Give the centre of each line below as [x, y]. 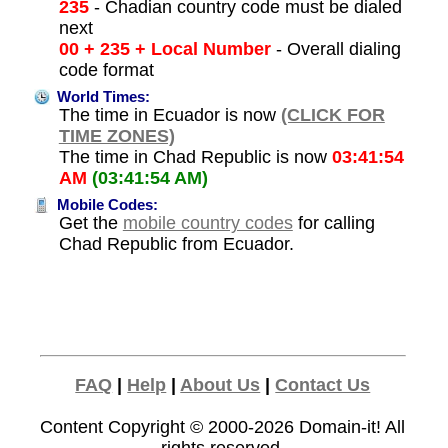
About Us [220, 385]
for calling [333, 223]
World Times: [101, 97]
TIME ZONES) [116, 136]
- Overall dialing [335, 49]
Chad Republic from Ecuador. [176, 244]
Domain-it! [340, 427]
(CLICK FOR [332, 115]
